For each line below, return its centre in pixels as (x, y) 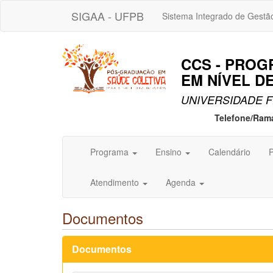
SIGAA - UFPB (108, 16)
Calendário (229, 152)
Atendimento (116, 183)
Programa (111, 152)
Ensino (170, 152)
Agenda (182, 183)
